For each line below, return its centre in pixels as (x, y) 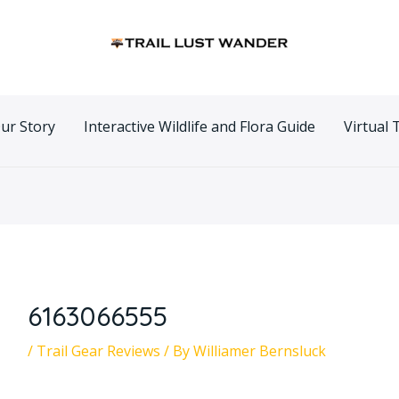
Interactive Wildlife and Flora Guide (199, 126)
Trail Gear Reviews (98, 351)
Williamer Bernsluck (259, 351)
